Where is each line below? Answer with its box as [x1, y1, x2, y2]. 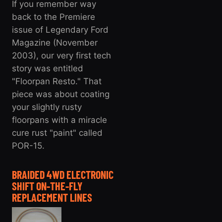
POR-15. [12, 140, 45, 151]
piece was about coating [12, 89, 110, 99]
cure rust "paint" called [12, 127, 103, 138]
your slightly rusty [12, 102, 82, 112]
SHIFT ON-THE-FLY [12, 179, 82, 192]
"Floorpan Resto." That [12, 76, 102, 86]
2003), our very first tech [12, 50, 111, 60]
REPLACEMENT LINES [12, 190, 92, 204]
